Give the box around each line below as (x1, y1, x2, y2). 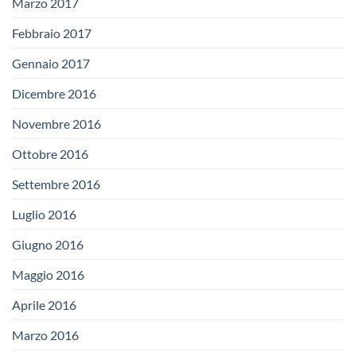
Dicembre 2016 (12, 85, 96, 101)
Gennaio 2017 (12, 55, 90, 71)
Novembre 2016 (12, 115, 101, 131)
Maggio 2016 (12, 266, 84, 282)
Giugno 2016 (12, 236, 83, 252)
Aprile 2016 (12, 296, 76, 312)
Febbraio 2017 (12, 25, 91, 41)
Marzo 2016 (12, 327, 79, 342)
